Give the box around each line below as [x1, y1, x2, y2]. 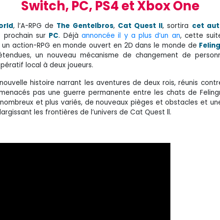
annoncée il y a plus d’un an [81, 30, 180, 40]
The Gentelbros [56, 21, 113, 30]
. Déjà [58, 30, 82, 40]
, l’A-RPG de [13, 21, 57, 30]
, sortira [163, 21, 192, 30]
